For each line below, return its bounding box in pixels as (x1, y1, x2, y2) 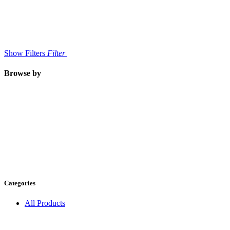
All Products (25, 199, 65, 208)
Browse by (4, 68, 41, 78)
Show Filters (4, 48, 45, 57)
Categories (4, 179, 35, 187)
